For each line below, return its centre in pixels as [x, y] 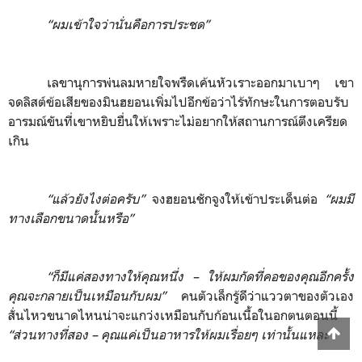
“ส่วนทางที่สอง [50, 335]
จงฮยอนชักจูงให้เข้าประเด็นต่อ [238, 199]
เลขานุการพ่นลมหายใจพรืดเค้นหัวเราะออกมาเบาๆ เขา [200, 82]
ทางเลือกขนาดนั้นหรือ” [71, 218]
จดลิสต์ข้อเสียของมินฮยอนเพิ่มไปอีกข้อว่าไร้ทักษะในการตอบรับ [179, 102]
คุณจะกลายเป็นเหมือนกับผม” [95, 296]
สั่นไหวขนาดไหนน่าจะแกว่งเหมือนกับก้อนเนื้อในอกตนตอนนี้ [173, 315]
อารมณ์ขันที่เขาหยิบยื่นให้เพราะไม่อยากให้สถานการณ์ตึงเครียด [178, 121]
